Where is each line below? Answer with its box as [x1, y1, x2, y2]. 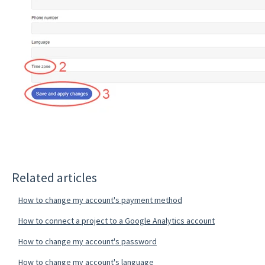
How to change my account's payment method [18, 194, 182, 205]
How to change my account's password [18, 235, 157, 247]
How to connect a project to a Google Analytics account [18, 215, 215, 226]
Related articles [11, 169, 97, 186]
